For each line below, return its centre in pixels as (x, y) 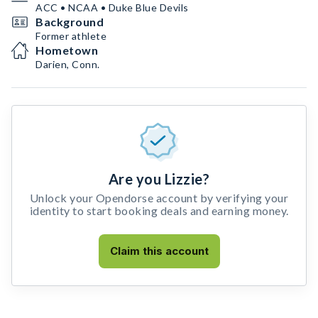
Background (70, 22)
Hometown (67, 50)
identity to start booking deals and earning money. (159, 210)
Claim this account (159, 251)
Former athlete (71, 36)
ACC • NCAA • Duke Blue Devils (112, 7)
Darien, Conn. (68, 64)
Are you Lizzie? (159, 179)
